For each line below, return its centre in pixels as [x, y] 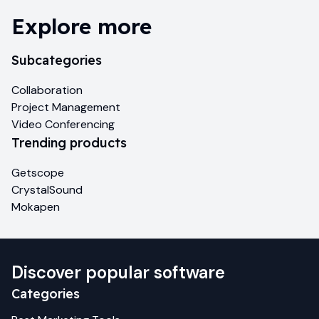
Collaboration [47, 90]
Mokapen [36, 206]
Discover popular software [118, 272]
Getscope [38, 172]
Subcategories [57, 60]
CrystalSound [47, 189]
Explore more [82, 26]
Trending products [69, 142]
